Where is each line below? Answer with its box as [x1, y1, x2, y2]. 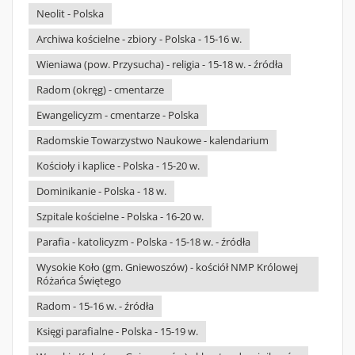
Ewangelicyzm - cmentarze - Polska [36, 109, 199, 122]
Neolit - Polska [36, 7, 104, 21]
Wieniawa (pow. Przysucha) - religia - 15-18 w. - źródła [36, 58, 283, 71]
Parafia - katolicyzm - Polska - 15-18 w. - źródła [36, 235, 250, 249]
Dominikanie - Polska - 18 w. [36, 185, 166, 198]
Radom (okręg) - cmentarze [36, 83, 164, 97]
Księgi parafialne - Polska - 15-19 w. [36, 325, 198, 338]
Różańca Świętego [36, 274, 121, 288]
